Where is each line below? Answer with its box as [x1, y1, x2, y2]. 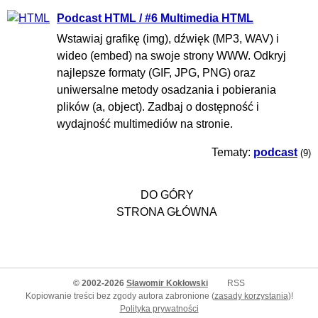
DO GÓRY [140, 188, 194, 201]
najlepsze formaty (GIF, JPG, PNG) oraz [57, 66, 256, 79]
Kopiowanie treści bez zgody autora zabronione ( [25, 290, 214, 301]
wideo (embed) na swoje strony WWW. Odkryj [57, 49, 286, 62]
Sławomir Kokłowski [126, 278, 208, 288]
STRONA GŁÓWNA [116, 205, 217, 218]
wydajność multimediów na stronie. [57, 117, 233, 130]
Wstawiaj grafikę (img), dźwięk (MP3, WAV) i [57, 32, 279, 45]
